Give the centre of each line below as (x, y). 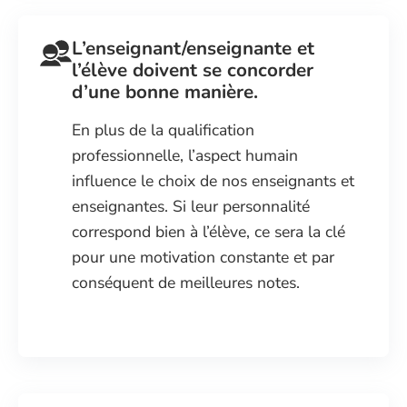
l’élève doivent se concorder (193, 69)
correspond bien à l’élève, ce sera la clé (209, 231)
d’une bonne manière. (165, 91)
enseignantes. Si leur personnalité (191, 206)
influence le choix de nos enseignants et (213, 180)
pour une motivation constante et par (203, 257)
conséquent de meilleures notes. (186, 282)
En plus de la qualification (164, 129)
